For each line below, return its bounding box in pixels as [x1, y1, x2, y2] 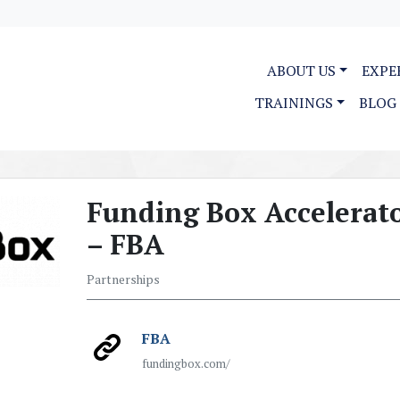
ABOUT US [266, 61, 336, 80]
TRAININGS [254, 93, 333, 112]
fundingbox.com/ [141, 356, 229, 371]
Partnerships [86, 271, 160, 287]
